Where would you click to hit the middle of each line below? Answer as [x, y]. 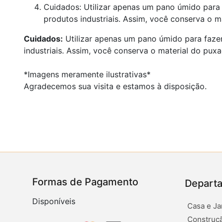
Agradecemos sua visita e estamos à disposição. [115, 86]
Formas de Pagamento [85, 182]
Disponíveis [54, 201]
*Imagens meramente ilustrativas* [88, 74]
